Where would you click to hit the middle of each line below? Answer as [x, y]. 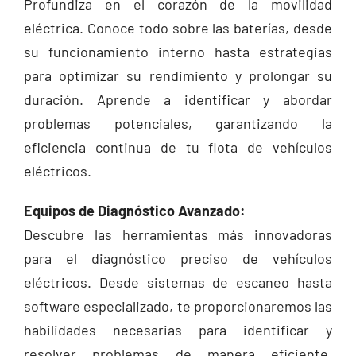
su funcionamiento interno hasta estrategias [178, 52]
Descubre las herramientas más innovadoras [178, 234]
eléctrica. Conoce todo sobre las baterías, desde [178, 28]
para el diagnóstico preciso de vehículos [178, 258]
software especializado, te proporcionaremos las [178, 306]
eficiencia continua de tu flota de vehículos [178, 147]
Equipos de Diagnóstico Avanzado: [134, 211]
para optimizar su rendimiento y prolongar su [178, 75]
